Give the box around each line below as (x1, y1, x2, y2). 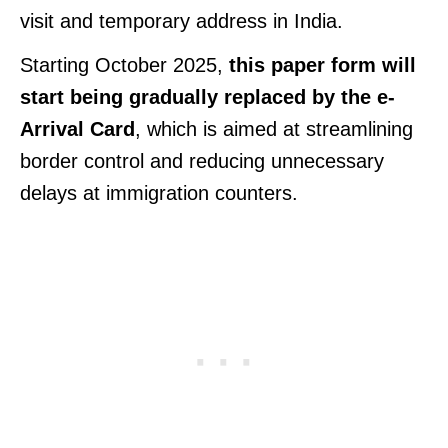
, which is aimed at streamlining (135, 117, 413, 140)
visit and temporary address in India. (20, 9, 343, 32)
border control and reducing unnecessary (20, 149, 384, 172)
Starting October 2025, (20, 53, 229, 76)
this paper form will (229, 53, 416, 76)
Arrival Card (20, 117, 135, 140)
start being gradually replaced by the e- (20, 85, 395, 108)
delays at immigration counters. (20, 181, 298, 204)
